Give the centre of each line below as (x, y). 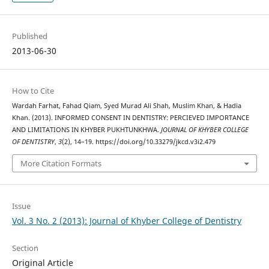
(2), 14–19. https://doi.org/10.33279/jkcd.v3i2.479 (138, 142)
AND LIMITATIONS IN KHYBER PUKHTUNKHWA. (86, 130)
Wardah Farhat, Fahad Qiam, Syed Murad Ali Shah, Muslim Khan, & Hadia (126, 106)
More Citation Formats (61, 163)
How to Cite (33, 91)
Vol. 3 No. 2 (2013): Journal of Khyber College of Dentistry (126, 220)
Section (25, 248)
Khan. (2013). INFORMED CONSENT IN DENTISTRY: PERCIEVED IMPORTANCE (130, 118)
